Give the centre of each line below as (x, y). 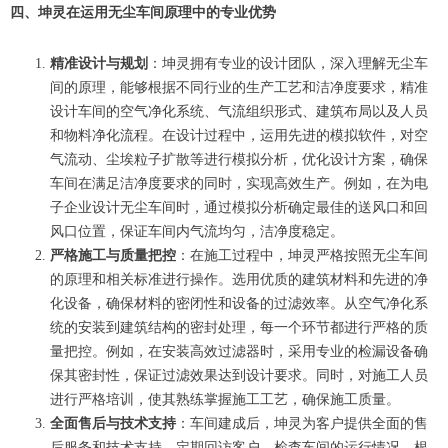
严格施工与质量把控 (113, 255)
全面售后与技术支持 (113, 423)
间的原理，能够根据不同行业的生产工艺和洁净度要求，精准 (239, 87)
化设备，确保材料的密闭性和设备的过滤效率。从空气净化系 (239, 303)
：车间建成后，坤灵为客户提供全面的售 (302, 423)
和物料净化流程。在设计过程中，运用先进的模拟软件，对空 (239, 135)
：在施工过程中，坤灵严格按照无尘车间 (302, 255)
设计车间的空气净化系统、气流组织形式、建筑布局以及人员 (239, 111)
